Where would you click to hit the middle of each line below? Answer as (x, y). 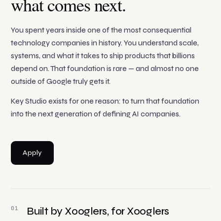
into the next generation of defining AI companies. (96, 114)
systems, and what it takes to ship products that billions (103, 56)
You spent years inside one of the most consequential (101, 30)
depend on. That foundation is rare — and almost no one (105, 69)
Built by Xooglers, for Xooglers (98, 211)
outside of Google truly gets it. (61, 82)
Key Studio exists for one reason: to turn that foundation (105, 101)
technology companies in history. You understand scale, (105, 43)
